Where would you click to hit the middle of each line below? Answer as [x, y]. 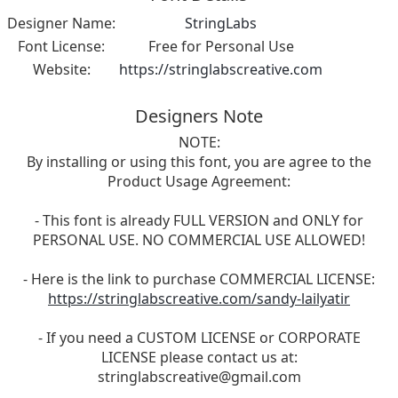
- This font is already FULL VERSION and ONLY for [199, 221]
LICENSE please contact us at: [199, 358]
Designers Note [199, 116]
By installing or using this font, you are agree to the [199, 162]
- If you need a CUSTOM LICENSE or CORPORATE [199, 338]
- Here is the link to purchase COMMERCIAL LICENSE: [199, 279]
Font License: [61, 47]
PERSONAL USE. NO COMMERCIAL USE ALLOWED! [199, 240]
